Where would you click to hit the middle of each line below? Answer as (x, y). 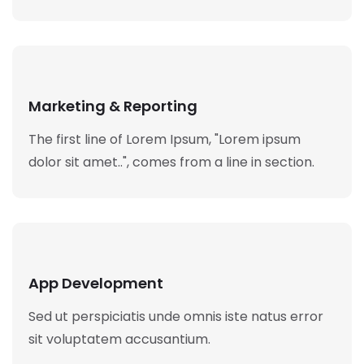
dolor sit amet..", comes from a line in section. (171, 162)
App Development (96, 284)
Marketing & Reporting (113, 106)
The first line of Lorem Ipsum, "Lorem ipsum (165, 140)
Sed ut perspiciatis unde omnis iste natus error (176, 317)
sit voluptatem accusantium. (119, 340)
